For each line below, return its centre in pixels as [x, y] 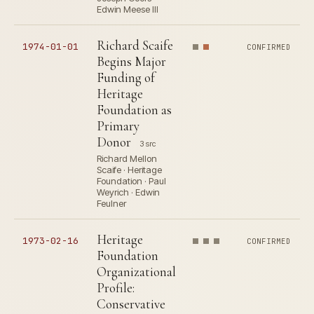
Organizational [136, 272]
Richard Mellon [127, 159]
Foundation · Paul [131, 181]
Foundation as [134, 110]
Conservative [131, 304]
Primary [118, 126]
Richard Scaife [135, 46]
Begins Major [131, 62]
